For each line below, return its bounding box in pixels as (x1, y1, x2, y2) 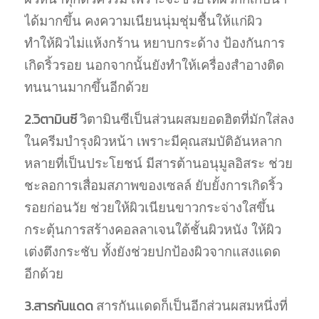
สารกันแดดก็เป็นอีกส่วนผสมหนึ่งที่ (95, 298, 288, 313)
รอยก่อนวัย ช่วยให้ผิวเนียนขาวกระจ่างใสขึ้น (23, 199, 275, 215)
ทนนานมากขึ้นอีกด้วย (23, 80, 149, 95)
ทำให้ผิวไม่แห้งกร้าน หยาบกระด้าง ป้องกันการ (23, 36, 285, 51)
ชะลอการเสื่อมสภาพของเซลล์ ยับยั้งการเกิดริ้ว (23, 177, 283, 193)
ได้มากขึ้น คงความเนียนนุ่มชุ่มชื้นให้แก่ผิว (23, 14, 262, 29)
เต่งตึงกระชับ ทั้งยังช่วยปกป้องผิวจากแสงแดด (23, 244, 281, 259)
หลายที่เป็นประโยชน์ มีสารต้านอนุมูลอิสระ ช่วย (23, 155, 293, 171)
